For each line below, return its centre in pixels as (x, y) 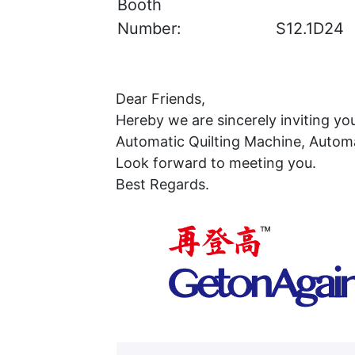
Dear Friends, (160, 99)
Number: (149, 29)
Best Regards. (162, 184)
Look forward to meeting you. (216, 163)
